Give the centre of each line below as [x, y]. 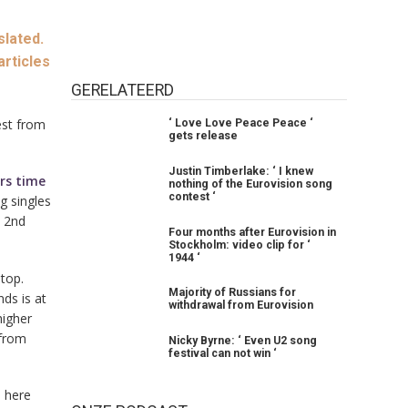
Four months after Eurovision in [253, 232]
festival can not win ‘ [223, 354]
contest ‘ [193, 196]
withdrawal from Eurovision [241, 306]
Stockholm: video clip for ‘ [240, 245]
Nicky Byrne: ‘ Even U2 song [243, 341]
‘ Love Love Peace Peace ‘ [241, 123]
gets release [204, 136]
